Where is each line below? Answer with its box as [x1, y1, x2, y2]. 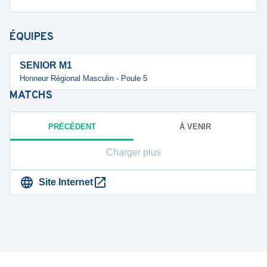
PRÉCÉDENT [48, 122, 96, 131]
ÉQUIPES [10, 30, 54, 44]
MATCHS [10, 89, 52, 103]
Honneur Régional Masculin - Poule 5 [20, 74, 147, 83]
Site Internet [39, 177, 93, 187]
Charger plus [106, 147, 161, 157]
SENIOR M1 [20, 60, 72, 70]
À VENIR [179, 122, 211, 131]
